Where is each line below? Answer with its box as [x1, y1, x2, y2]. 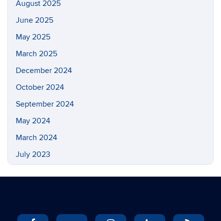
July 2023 [16, 149, 50, 159]
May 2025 [16, 32, 50, 42]
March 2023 [16, 183, 57, 193]
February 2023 [16, 200, 67, 210]
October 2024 [16, 82, 64, 92]
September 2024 [16, 99, 74, 109]
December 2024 [16, 66, 72, 75]
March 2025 [16, 49, 57, 59]
